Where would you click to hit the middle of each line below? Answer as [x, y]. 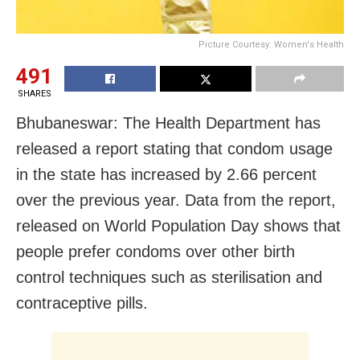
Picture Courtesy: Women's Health [271, 44]
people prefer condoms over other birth [155, 251]
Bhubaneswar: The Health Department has [168, 123]
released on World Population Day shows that [178, 225]
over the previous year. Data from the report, [176, 200]
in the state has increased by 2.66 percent [166, 174]
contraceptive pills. [82, 303]
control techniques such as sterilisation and [169, 277]
